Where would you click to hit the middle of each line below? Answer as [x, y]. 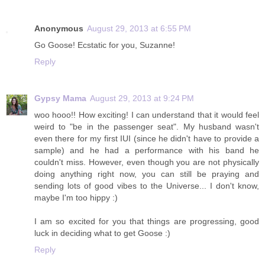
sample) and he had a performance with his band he [147, 151]
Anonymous [59, 29]
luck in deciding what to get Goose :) [102, 233]
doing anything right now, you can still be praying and [147, 174]
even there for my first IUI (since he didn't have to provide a [147, 139]
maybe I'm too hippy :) [76, 198]
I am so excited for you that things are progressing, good [147, 222]
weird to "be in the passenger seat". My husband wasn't [147, 127]
